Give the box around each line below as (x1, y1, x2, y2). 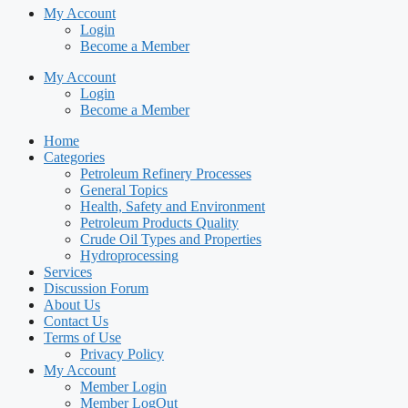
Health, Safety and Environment (80, 199, 265, 214)
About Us (44, 297, 100, 312)
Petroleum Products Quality (80, 215, 239, 230)
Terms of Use (44, 330, 121, 345)
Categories (44, 149, 105, 165)
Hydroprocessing (80, 248, 178, 263)
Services (44, 264, 92, 280)
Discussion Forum (44, 280, 148, 296)
